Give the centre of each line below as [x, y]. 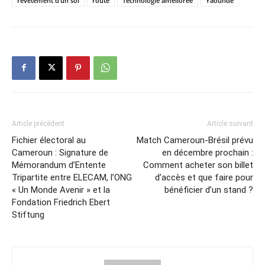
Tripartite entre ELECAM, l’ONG [72, 177]
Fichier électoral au [49, 140]
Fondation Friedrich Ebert [61, 202]
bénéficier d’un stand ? [209, 190]
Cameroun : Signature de [60, 152]
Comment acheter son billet [198, 165]
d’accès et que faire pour [204, 177]
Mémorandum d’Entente [59, 165]
